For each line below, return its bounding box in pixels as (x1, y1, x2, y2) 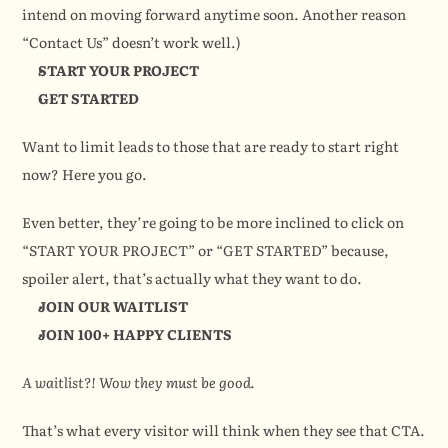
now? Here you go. (22, 164, 148, 185)
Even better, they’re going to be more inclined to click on (22, 212, 405, 233)
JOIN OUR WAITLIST (38, 296, 189, 317)
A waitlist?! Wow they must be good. (22, 372, 255, 393)
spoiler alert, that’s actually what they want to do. (22, 268, 363, 289)
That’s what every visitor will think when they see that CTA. (22, 420, 426, 441)
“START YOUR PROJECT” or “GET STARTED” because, (22, 240, 390, 261)
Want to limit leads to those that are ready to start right (22, 136, 400, 157)
